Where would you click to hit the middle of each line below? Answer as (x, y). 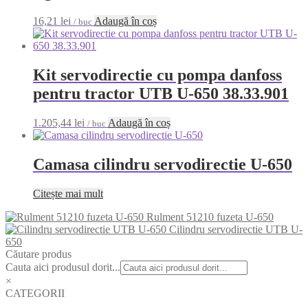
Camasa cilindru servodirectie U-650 (163, 164)
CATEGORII (35, 293)
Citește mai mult (68, 193)
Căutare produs (38, 254)
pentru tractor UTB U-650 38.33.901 (161, 93)
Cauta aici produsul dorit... (63, 267)
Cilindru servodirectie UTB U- (236, 229)
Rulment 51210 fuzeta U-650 (210, 217)
